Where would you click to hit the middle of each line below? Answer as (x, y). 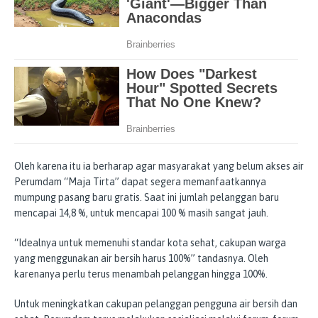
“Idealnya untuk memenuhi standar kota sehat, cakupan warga (150, 242)
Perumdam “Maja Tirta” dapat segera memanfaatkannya (140, 181)
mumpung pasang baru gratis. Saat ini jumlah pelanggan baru (147, 197)
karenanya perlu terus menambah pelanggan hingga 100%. (141, 274)
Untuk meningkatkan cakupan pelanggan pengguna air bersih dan (156, 303)
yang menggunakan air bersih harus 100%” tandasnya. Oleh (141, 258)
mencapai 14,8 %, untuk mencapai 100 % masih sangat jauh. (141, 213)
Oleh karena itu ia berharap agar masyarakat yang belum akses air (159, 166)
